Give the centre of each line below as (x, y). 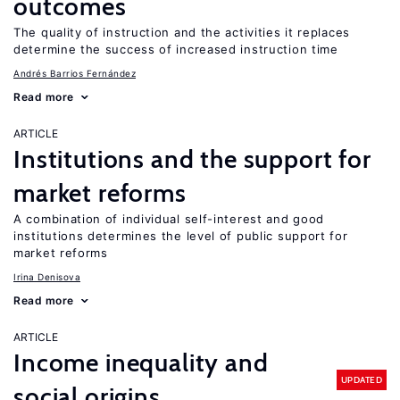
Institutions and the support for (192, 159)
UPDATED (361, 379)
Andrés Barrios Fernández (75, 73)
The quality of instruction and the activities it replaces (182, 32)
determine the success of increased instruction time (176, 49)
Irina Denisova (47, 277)
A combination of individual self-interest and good (169, 219)
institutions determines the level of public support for (181, 236)
